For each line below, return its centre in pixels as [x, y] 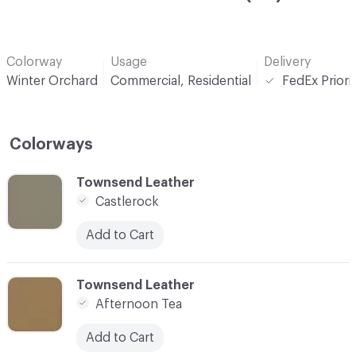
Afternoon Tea [139, 304]
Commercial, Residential [181, 81]
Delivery [287, 62]
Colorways [51, 144]
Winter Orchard [52, 81]
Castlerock [127, 201]
